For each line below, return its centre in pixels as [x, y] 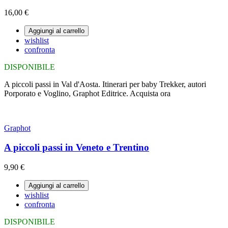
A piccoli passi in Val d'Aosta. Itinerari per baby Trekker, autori [105, 84]
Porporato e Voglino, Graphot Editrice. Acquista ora [87, 93]
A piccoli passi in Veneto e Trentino [77, 148]
